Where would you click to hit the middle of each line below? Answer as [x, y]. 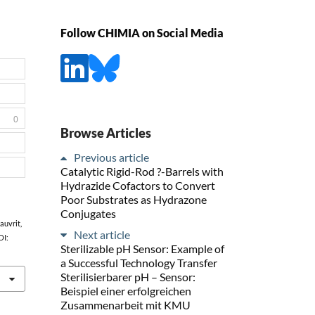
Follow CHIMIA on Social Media [142, 33]
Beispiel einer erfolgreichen [126, 290]
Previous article [111, 157]
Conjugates [88, 213]
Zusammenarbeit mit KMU [126, 304]
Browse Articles [106, 133]
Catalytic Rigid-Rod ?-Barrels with [142, 171]
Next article [102, 234]
